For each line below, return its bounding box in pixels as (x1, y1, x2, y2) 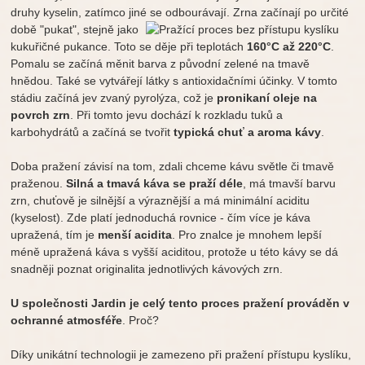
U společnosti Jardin (11, 297, 127, 310)
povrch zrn (11, 108, 71, 122)
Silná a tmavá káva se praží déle (66, 177, 244, 191)
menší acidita (98, 228, 173, 242)
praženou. (11, 177, 67, 191)
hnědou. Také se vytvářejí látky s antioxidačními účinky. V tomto (11, 74, 338, 88)
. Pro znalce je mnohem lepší (172, 228, 323, 242)
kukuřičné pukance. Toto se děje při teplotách (11, 40, 248, 54)
